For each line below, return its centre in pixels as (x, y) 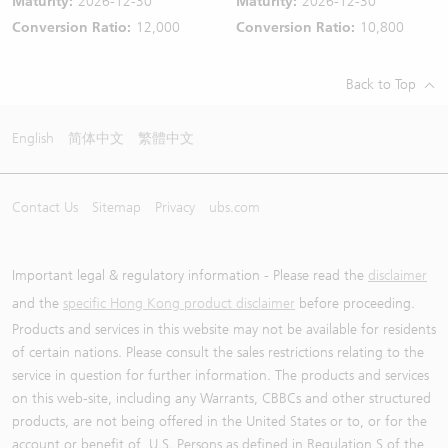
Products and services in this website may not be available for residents (224, 329)
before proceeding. (355, 303)
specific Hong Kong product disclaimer (179, 303)
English (33, 138)
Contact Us (45, 207)
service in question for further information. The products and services (220, 375)
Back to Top (381, 84)
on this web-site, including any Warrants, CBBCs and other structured (221, 398)
